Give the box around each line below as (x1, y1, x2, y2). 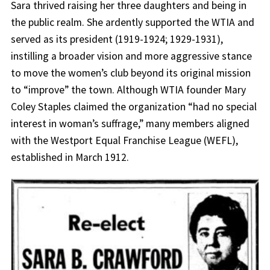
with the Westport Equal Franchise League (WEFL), (10, 134, 238, 148)
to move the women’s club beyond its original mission (10, 66, 251, 80)
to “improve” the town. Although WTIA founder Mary (10, 83, 246, 97)
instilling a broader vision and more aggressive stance (10, 49, 252, 63)
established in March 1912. (10, 151, 129, 165)
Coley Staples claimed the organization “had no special (10, 100, 257, 114)
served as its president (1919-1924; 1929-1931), (10, 33, 223, 46)
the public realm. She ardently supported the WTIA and (10, 16, 254, 30)
